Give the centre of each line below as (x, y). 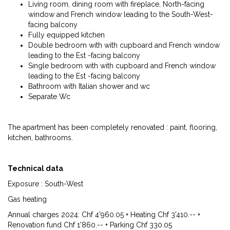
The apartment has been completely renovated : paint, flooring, (112, 127)
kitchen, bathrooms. (40, 138)
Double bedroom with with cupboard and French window (124, 45)
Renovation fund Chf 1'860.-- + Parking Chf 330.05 (90, 225)
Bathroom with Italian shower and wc (89, 86)
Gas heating (27, 199)
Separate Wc (49, 97)
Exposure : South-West (45, 184)
